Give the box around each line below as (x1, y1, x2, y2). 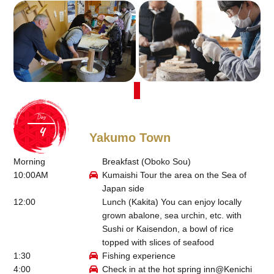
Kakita (131, 196, 155, 207)
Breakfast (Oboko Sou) (102, 156, 191, 166)
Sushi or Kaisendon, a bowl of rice (102, 223, 234, 234)
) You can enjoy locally (155, 196, 242, 207)
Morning (13, 156, 46, 166)
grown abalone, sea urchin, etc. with (102, 210, 242, 220)
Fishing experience (102, 250, 176, 261)
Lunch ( (102, 196, 131, 207)
